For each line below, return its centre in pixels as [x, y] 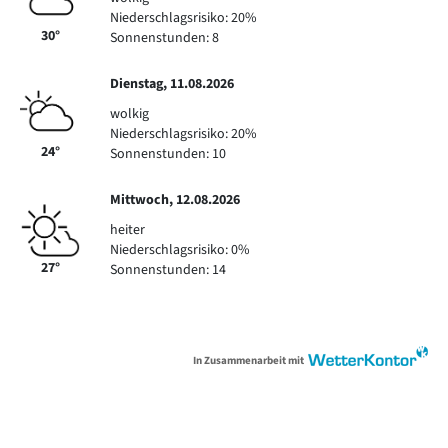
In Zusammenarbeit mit [250, 360]
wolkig [129, 114]
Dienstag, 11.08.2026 [172, 84]
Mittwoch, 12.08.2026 [175, 200]
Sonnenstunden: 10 [168, 154]
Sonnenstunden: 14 [168, 270]
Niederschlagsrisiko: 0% [180, 250]
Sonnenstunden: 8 [164, 38]
